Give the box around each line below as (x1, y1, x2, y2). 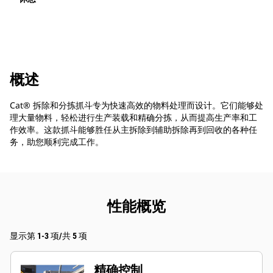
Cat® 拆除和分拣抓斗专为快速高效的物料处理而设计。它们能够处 (10, 99, 263, 112)
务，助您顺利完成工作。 (10, 136, 104, 148)
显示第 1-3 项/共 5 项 (10, 231, 87, 241)
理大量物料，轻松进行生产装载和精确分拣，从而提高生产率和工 (10, 112, 257, 124)
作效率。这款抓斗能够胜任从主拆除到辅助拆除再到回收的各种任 (10, 124, 257, 136)
